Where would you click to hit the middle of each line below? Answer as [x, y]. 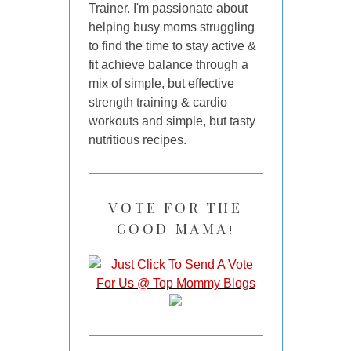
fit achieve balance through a [168, 64]
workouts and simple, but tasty [172, 121]
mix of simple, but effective [161, 83]
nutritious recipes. [137, 139]
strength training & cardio [157, 102]
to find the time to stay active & [172, 45]
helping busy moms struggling [171, 27]
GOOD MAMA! [175, 228]
